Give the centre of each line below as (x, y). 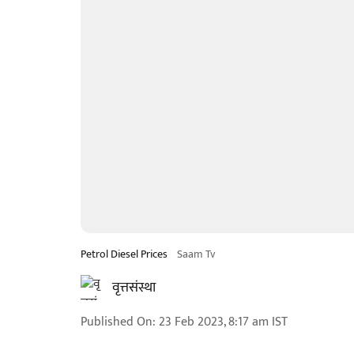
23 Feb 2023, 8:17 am (214, 322)
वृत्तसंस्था (134, 288)
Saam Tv (196, 254)
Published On (117, 322)
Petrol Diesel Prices (124, 254)
